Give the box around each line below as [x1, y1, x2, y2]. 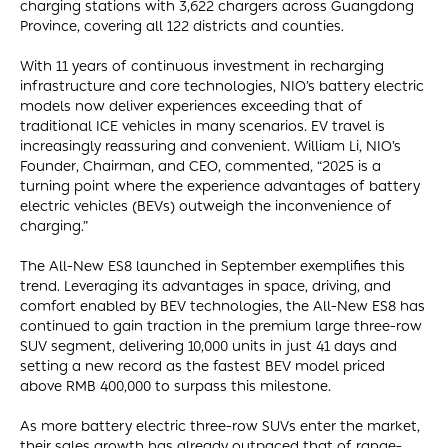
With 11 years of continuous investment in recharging [20, 57, 384, 75]
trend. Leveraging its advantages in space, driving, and [20, 277, 391, 295]
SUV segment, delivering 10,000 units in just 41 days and [20, 337, 397, 355]
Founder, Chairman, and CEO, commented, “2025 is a [20, 157, 381, 175]
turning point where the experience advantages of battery [20, 177, 420, 195]
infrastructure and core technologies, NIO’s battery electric [20, 77, 424, 95]
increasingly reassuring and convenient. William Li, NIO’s [20, 137, 401, 155]
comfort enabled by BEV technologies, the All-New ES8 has [20, 297, 425, 315]
